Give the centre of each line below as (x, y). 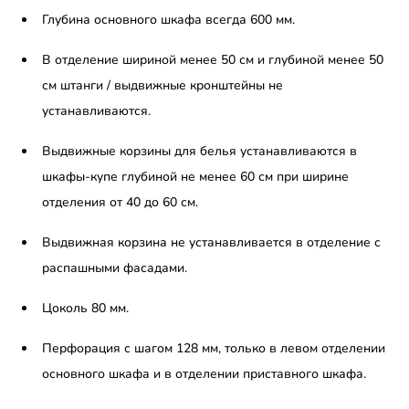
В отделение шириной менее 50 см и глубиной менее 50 (213, 60)
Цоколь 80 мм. (85, 309)
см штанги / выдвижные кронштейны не (163, 86)
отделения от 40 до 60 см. (120, 203)
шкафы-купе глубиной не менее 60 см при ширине (195, 177)
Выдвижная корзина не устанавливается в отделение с (211, 243)
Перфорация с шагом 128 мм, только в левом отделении (214, 349)
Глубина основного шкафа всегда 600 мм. (168, 20)
